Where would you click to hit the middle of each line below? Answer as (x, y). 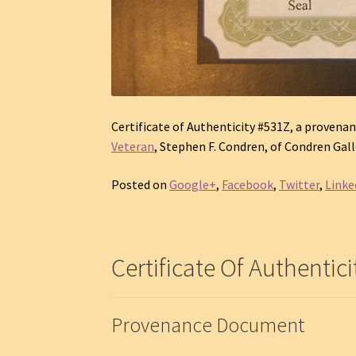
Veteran (133, 147)
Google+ (193, 184)
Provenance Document (208, 325)
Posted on (141, 184)
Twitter (300, 184)
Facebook (248, 184)
